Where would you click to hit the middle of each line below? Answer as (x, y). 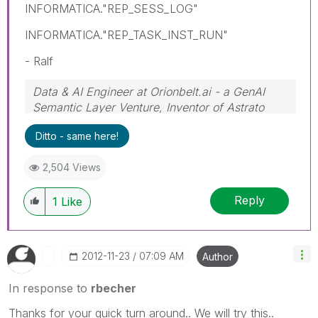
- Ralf (39, 61)
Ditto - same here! (77, 136)
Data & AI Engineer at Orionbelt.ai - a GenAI (149, 91)
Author (218, 256)
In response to (50, 288)
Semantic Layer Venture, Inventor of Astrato (148, 107)
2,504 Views (72, 167)
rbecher (114, 288)
